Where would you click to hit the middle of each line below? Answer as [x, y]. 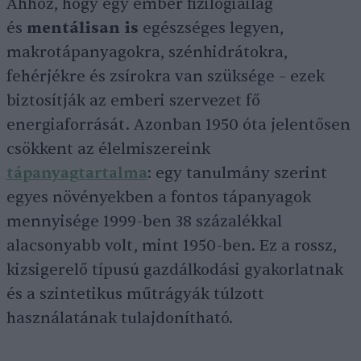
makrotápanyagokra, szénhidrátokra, [147, 53]
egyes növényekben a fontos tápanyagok [159, 198]
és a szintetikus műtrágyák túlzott [135, 295]
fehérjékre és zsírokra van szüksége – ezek [166, 77]
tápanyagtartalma [77, 174]
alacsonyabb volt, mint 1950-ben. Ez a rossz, [172, 246]
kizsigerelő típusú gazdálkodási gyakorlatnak [175, 270]
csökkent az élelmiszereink [108, 149]
